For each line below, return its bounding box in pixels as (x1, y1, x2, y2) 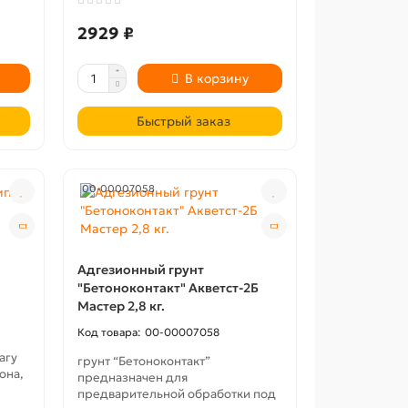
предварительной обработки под (77, 386, 277, 402)
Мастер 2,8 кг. (77, 298, 166, 314)
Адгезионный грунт (77, 261, 205, 278)
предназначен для (77, 370, 189, 385)
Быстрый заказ (136, 113, 230, 129)
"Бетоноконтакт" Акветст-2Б (77, 280, 260, 296)
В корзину (185, 70, 250, 87)
